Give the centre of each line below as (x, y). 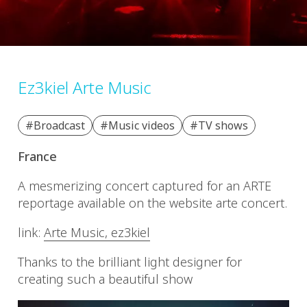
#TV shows (219, 126)
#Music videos (137, 126)
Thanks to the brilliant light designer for (130, 262)
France (37, 157)
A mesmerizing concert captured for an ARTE (145, 186)
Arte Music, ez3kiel (97, 233)
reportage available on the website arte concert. (152, 203)
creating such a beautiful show (105, 279)
